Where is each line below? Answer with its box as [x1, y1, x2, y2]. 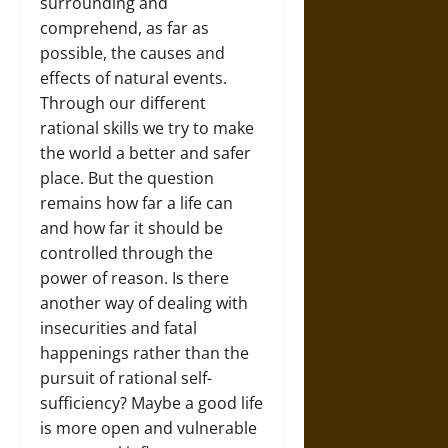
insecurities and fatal [40, 317, 197, 339]
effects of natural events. [40, 67, 227, 89]
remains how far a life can [40, 192, 233, 214]
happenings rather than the [40, 342, 249, 364]
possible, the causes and [40, 42, 225, 64]
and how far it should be [40, 217, 223, 239]
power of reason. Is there [40, 267, 229, 289]
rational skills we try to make [40, 117, 254, 139]
